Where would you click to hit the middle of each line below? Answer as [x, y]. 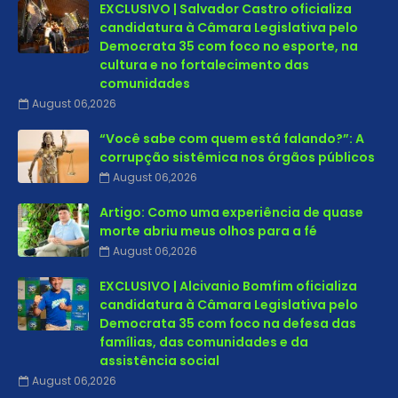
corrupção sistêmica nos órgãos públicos [237, 158]
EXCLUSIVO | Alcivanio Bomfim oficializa [228, 287]
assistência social [159, 361]
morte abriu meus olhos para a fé [208, 231]
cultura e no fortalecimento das [204, 65]
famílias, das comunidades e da [204, 342]
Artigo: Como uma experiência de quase [231, 213]
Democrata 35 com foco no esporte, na [229, 47]
